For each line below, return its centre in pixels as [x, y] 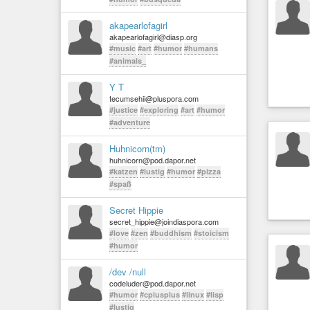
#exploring [159, 110]
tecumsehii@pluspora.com [154, 98]
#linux [193, 294]
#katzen [124, 171]
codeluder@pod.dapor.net [153, 283]
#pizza [209, 171]
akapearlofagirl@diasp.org [153, 37]
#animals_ [128, 61]
